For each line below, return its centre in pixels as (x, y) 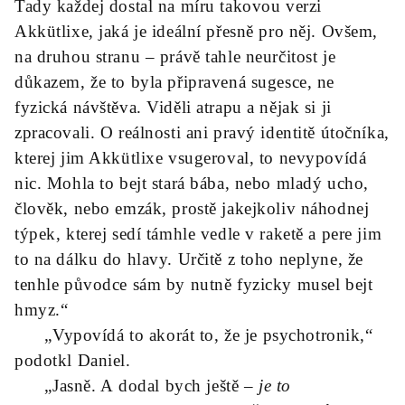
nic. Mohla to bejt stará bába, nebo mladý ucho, (192, 183)
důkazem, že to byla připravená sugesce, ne (174, 82)
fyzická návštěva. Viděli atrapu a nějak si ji (173, 107)
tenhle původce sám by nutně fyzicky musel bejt (194, 284)
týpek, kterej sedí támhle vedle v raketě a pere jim (198, 234)
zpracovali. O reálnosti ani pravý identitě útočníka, (202, 132)
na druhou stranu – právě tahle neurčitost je (175, 57)
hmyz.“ (42, 310)
